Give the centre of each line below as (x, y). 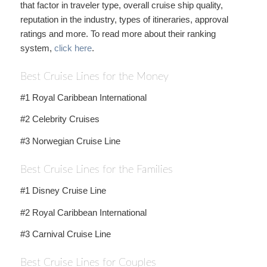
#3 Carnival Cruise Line (65, 234)
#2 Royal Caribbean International (83, 212)
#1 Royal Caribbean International (83, 97)
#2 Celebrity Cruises (60, 119)
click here (73, 48)
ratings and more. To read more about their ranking (118, 33)
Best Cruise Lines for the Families (96, 170)
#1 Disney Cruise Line (63, 190)
